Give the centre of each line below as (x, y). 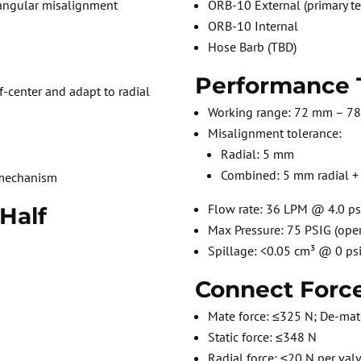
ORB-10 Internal (253, 26)
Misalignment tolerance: (275, 133)
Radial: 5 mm (258, 154)
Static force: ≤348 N (263, 337)
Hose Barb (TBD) (253, 47)
